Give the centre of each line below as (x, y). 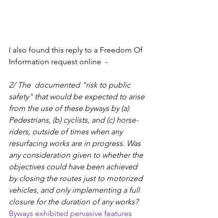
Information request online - (59, 61)
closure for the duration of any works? (73, 201)
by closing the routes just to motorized (77, 178)
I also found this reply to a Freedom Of (77, 50)
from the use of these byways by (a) (70, 108)
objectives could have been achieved (74, 166)
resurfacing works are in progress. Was (76, 143)
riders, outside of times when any (67, 131)
